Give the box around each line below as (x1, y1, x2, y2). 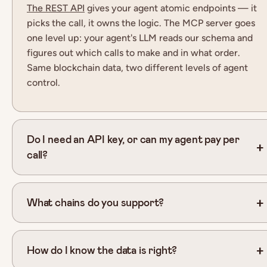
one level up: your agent (27, 32, 131, 44)
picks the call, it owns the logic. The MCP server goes (27, 17, 255, 29)
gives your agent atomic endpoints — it (85, 2, 257, 14)
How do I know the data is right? (27, 243, 178, 257)
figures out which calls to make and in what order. (27, 46, 240, 58)
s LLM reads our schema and (132, 32, 253, 44)
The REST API (27, 2, 85, 14)
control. (27, 76, 60, 88)
